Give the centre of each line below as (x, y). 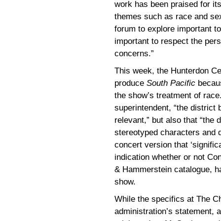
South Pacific (171, 83)
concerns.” (134, 53)
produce (130, 83)
